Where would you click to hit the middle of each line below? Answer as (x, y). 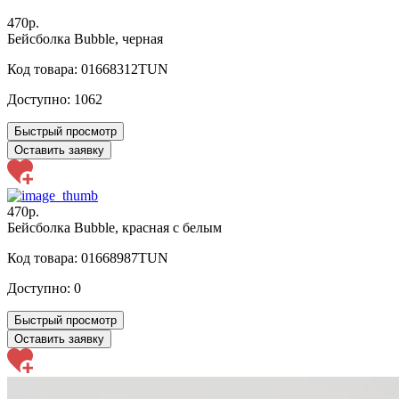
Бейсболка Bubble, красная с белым (114, 227)
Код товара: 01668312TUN (88, 69)
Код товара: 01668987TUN (88, 257)
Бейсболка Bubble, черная (85, 38)
